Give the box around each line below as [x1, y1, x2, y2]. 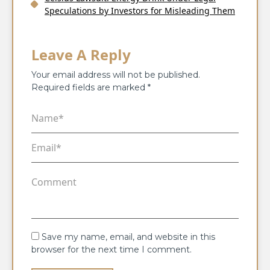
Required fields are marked [31, 81, 148, 93]
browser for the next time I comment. [31, 243, 192, 255]
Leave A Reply [31, 44, 131, 64]
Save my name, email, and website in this [42, 231, 215, 242]
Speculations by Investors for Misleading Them [45, 4, 235, 16]
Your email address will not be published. [31, 69, 200, 80]
